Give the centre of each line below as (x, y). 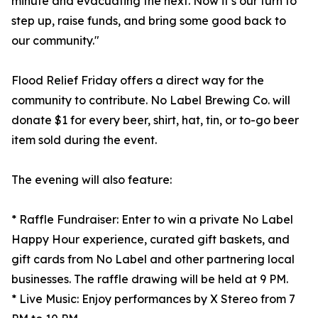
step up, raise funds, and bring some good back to (149, 21)
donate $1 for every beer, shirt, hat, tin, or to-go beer (155, 120)
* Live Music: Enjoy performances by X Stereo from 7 (153, 299)
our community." (55, 41)
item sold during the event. (84, 140)
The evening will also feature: (92, 180)
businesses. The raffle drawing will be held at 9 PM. (150, 279)
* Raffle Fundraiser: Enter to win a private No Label (152, 220)
